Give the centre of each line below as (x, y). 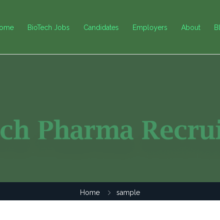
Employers (150, 27)
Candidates (101, 27)
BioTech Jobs (49, 27)
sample (128, 192)
